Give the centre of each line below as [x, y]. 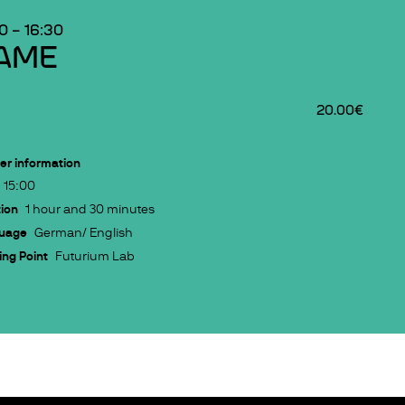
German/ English [84, 233]
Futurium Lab [95, 256]
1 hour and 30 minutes [90, 209]
